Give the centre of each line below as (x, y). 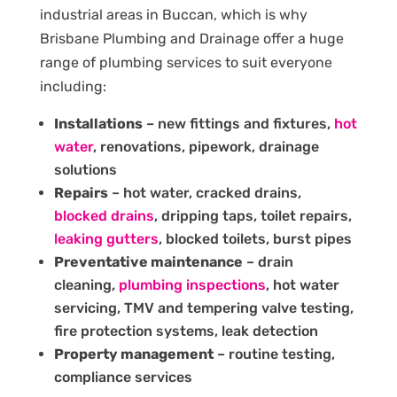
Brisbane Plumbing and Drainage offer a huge (191, 38)
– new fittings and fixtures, (238, 123)
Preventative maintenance (148, 261)
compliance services (123, 377)
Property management (133, 354)
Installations (98, 123)
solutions (85, 169)
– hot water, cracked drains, (204, 192)
